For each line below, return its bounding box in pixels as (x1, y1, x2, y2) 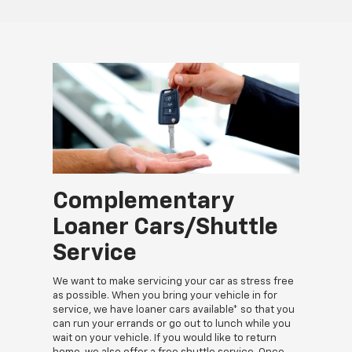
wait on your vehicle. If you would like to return (53, 333, 277, 344)
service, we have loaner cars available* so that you (53, 305, 295, 316)
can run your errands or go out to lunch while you (53, 319, 291, 330)
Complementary (53, 190, 234, 214)
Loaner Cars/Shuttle (53, 216, 278, 240)
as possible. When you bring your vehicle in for (53, 291, 277, 302)
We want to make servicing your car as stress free (53, 277, 294, 288)
